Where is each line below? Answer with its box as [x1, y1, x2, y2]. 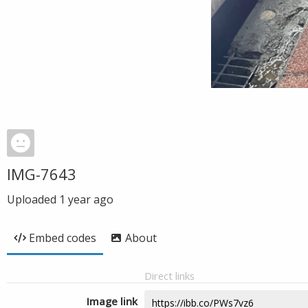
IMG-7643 [7, 164, 76, 184]
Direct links [144, 269, 195, 283]
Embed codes [29, 230, 96, 245]
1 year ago [59, 192, 113, 207]
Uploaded [7, 192, 59, 207]
